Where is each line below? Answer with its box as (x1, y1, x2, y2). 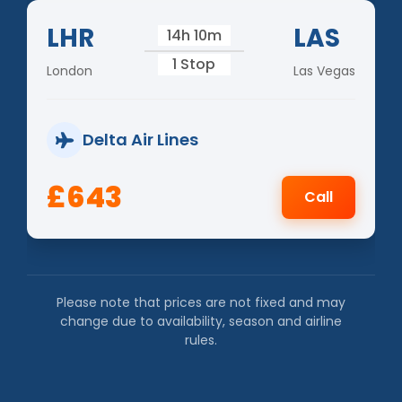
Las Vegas (293, 61, 355, 80)
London (47, 61, 92, 80)
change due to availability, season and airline (60, 311, 342, 330)
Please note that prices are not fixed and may (57, 293, 345, 311)
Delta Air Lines (83, 128, 198, 152)
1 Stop (172, 53, 215, 74)
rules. (185, 330, 217, 349)
